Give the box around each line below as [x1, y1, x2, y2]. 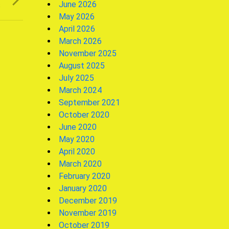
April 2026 [59, 24, 95, 34]
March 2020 [59, 158, 102, 169]
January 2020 [59, 183, 107, 193]
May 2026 [59, 11, 95, 21]
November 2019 [59, 208, 117, 218]
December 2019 [59, 195, 117, 205]
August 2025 [59, 60, 105, 71]
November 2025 [59, 48, 117, 58]
